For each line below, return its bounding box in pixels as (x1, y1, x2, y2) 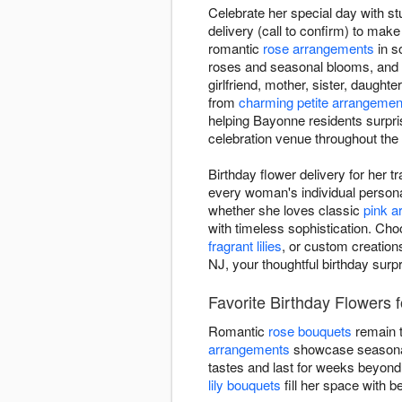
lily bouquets (208, 375, 281, 395)
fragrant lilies (208, 236, 282, 256)
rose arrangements (263, 39, 374, 58)
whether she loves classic (208, 200, 363, 220)
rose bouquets (268, 321, 352, 341)
